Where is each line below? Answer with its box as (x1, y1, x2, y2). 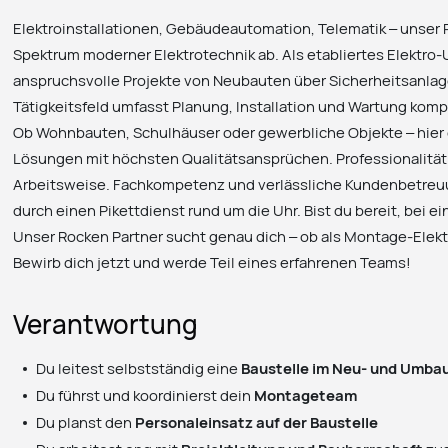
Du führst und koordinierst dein (36, 384, 255, 405)
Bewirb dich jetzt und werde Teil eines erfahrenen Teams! (13, 252, 412, 273)
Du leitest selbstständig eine (36, 357, 242, 378)
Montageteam (254, 384, 358, 405)
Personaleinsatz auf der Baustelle (135, 411, 379, 432)
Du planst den (36, 411, 136, 432)
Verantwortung (13, 305, 199, 342)
